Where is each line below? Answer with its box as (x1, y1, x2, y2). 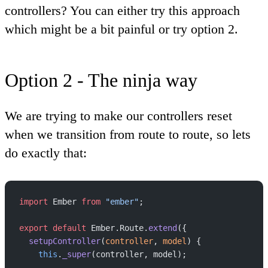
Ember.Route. (86, 223, 148, 233)
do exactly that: (5, 145, 87, 160)
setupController (19, 236, 100, 246)
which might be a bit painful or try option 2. (5, 21, 238, 36)
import (19, 196, 48, 206)
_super (62, 249, 91, 259)
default (48, 223, 86, 233)
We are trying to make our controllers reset (5, 108, 232, 123)
